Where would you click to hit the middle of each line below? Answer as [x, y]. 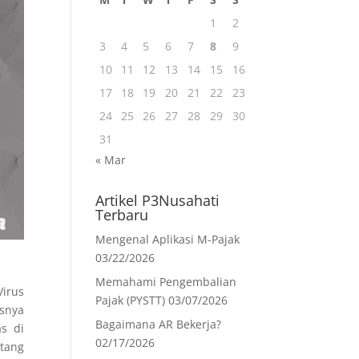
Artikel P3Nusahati [158, 200]
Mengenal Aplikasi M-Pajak [168, 239]
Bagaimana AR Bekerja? [159, 324]
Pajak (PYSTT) [131, 300]
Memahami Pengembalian [166, 282]
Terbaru [122, 215]
